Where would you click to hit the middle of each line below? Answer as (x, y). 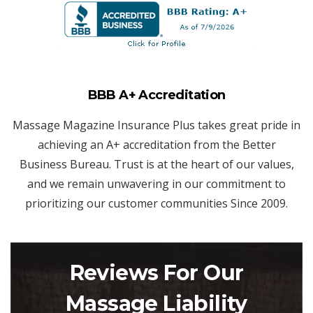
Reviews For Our (156, 272)
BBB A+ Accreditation (156, 95)
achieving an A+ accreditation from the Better (156, 144)
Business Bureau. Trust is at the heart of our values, (156, 164)
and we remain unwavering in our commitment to (156, 183)
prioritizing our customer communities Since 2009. (156, 203)
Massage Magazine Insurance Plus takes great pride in (156, 125)
